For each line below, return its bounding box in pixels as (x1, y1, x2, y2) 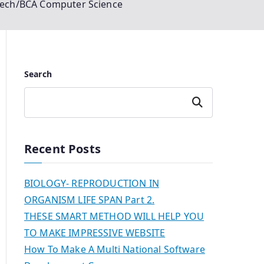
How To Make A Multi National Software (24, 243, 205, 256)
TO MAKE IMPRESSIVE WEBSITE (24, 226, 166, 240)
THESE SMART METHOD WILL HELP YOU (24, 210, 204, 223)
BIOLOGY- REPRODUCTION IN (24, 177, 159, 190)
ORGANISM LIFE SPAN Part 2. (24, 193, 155, 207)
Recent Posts (24, 141, 101, 157)
